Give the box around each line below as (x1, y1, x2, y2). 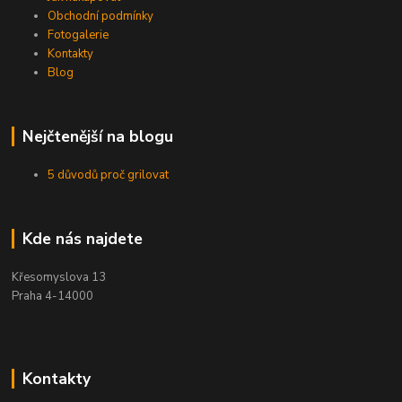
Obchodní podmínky (48, 7, 154, 24)
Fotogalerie (48, 26, 109, 43)
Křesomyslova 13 (12, 268, 107, 285)
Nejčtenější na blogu (22, 125, 173, 147)
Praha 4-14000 (12, 287, 94, 304)
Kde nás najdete (22, 227, 143, 249)
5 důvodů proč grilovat (48, 166, 170, 183)
